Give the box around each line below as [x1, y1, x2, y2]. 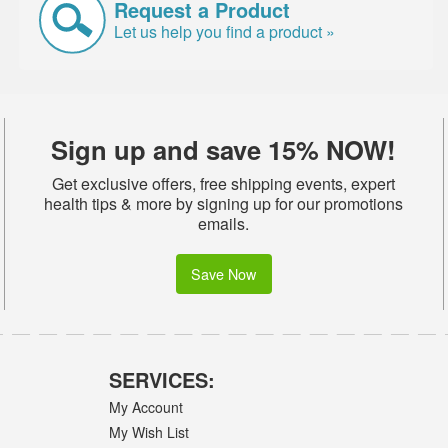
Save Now [191, 262, 257, 284]
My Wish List [109, 421, 190, 442]
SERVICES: [109, 365, 216, 395]
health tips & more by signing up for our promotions [44, 191, 404, 215]
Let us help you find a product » [114, 19, 336, 43]
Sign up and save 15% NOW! [51, 130, 397, 168]
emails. [198, 211, 250, 235]
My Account [109, 396, 184, 417]
